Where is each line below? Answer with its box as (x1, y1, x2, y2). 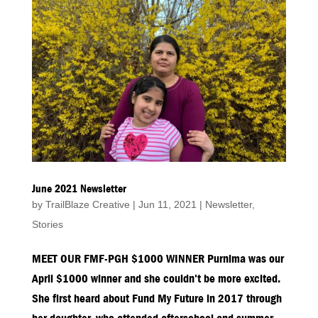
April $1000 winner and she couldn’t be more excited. (31, 272, 280, 286)
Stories (31, 219, 63, 231)
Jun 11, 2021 (138, 199, 197, 211)
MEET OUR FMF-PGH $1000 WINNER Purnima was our (31, 252, 284, 266)
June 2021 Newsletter (31, 182, 126, 196)
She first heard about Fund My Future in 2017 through (31, 292, 282, 306)
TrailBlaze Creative (45, 199, 130, 211)
